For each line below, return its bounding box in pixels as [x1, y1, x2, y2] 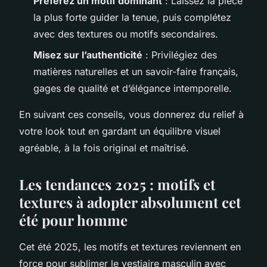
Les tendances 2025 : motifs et [19, 174, 215, 194]
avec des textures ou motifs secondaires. [33, 28, 218, 41]
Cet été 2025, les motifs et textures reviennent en [19, 240, 241, 253]
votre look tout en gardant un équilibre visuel [19, 125, 221, 137]
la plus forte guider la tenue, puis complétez [33, 11, 231, 24]
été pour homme [19, 210, 128, 229]
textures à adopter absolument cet [19, 192, 241, 212]
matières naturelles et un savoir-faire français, [33, 65, 238, 77]
